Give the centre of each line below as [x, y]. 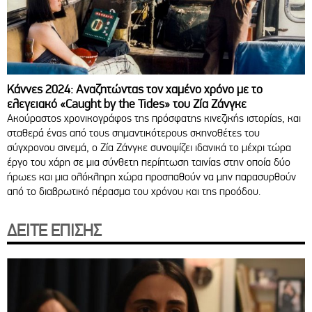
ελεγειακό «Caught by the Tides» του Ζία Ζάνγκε [127, 103]
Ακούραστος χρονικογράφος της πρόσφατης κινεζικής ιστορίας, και [154, 118]
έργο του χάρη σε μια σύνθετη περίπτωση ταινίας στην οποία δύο [149, 162]
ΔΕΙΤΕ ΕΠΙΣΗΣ [54, 230]
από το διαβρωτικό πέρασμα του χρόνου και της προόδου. [134, 191]
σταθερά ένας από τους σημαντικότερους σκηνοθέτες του [133, 132]
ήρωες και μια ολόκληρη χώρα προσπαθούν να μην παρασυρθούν [151, 176]
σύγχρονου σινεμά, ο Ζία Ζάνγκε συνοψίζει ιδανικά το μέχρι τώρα [149, 147]
